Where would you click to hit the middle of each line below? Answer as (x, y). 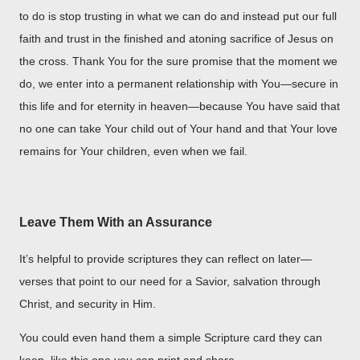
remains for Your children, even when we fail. (133, 151)
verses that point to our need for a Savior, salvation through (170, 282)
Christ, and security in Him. (88, 304)
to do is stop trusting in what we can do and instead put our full (178, 16)
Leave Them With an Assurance (116, 221)
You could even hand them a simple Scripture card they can (171, 338)
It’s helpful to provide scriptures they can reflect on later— (166, 259)
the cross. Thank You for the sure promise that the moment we (178, 61)
